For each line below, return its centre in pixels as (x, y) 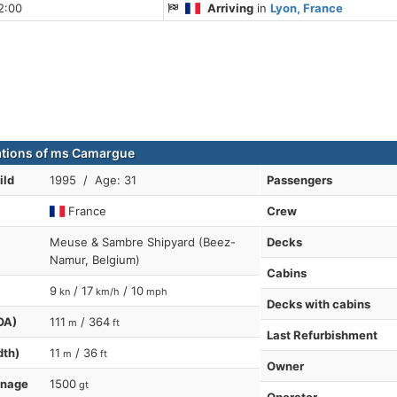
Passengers (299, 180)
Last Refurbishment (322, 335)
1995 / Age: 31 (93, 180)
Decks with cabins (318, 304)
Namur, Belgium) (95, 260)
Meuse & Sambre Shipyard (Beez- (143, 242)
